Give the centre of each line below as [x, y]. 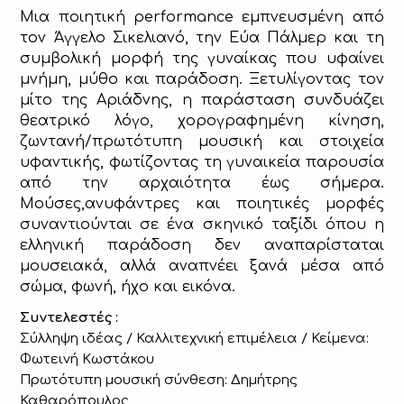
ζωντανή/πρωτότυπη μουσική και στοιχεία [202, 142]
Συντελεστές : [69, 317]
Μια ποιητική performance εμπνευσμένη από [202, 18]
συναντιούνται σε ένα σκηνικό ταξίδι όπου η [202, 225]
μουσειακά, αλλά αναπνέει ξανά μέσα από [202, 266]
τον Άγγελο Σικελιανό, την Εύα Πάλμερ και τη [202, 38]
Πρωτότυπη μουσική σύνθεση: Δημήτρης [159, 380]
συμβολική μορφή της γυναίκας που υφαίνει [202, 59]
